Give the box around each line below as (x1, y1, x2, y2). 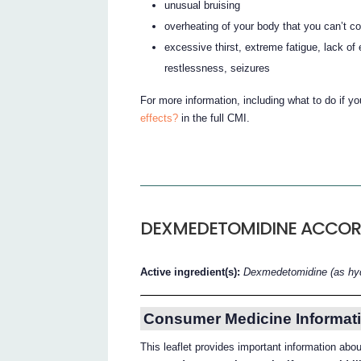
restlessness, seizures (164, 61, 271, 74)
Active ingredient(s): (140, 266, 244, 279)
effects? (140, 112, 179, 125)
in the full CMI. (178, 112, 251, 125)
